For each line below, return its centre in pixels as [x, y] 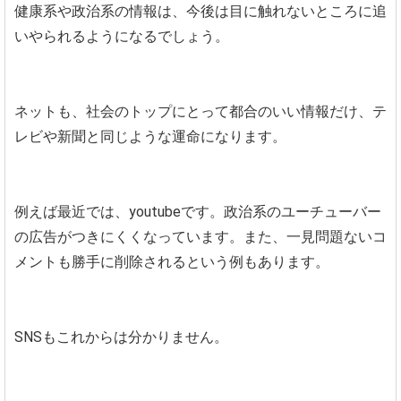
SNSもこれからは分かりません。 [121, 337]
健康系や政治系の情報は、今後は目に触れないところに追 [200, 11]
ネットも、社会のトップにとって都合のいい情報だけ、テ [200, 111]
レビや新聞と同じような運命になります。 [150, 136]
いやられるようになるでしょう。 [122, 36]
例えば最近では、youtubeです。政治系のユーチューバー [198, 211]
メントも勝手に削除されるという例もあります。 [172, 261]
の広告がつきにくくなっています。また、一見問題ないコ [200, 236]
